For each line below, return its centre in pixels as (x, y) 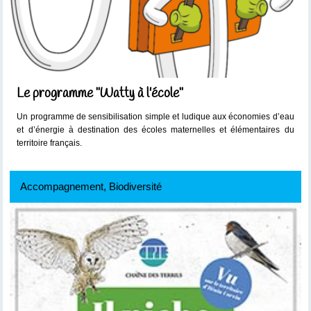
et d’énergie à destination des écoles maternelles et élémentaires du (155, 130)
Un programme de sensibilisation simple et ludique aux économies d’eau (155, 117)
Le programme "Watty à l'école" (100, 94)
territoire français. (51, 143)
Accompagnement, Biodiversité (91, 186)
